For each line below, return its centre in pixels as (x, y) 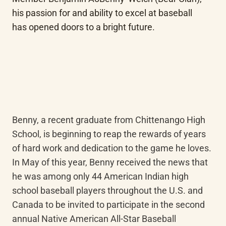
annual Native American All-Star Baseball (94, 219)
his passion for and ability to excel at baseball (102, 13)
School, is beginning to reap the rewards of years (109, 134)
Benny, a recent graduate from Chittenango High (109, 120)
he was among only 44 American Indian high (100, 176)
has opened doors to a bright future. (83, 27)
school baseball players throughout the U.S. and (107, 190)
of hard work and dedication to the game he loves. (112, 148)
